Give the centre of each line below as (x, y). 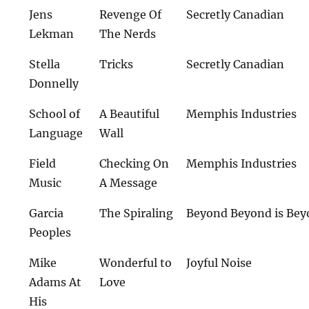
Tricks (117, 64)
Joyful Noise (219, 263)
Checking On (134, 163)
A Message (129, 183)
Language (56, 133)
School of (55, 114)
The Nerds (128, 34)
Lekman (52, 34)
